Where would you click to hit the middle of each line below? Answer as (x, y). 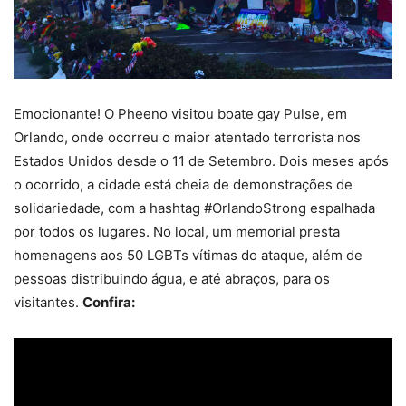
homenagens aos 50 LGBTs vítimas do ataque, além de (188, 255)
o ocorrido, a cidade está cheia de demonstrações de (183, 184)
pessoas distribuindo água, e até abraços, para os (172, 278)
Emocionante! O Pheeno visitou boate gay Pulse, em (180, 113)
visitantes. (48, 302)
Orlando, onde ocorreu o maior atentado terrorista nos (187, 137)
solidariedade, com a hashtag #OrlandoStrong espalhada (194, 208)
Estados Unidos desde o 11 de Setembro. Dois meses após (201, 160)
